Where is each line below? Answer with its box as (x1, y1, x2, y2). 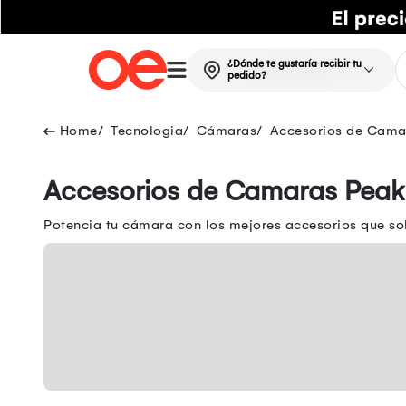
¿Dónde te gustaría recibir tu (227, 58, 362, 71)
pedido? (227, 70, 266, 82)
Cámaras (196, 122, 256, 140)
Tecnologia (111, 122, 183, 140)
